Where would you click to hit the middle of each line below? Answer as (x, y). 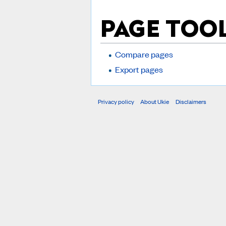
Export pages (139, 69)
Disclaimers (191, 102)
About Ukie (155, 102)
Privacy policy (116, 102)
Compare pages (144, 54)
